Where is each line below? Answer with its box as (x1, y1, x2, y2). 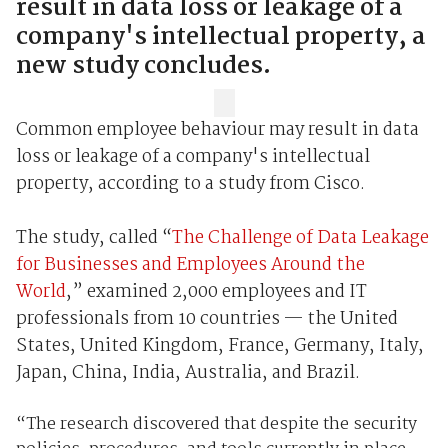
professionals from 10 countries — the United (15, 305, 398, 335)
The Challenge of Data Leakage (171, 224, 429, 254)
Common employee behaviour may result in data (15, 116, 419, 146)
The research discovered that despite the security (25, 411, 417, 439)
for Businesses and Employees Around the (15, 251, 365, 281)
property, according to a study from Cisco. (15, 170, 365, 200)
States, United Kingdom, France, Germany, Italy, (15, 332, 424, 362)
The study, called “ (15, 224, 172, 254)
